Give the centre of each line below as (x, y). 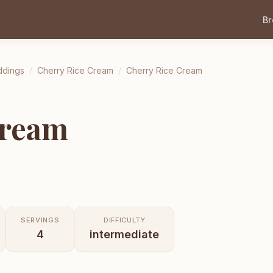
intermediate (125, 234)
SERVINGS (40, 220)
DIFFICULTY (124, 220)
